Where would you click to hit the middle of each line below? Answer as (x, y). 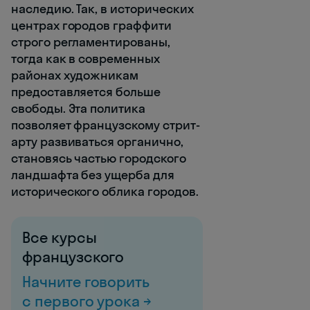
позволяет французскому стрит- (106, 125)
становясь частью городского (99, 158)
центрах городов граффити (91, 25)
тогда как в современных (85, 58)
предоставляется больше (86, 91)
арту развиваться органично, (97, 141)
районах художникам (75, 75)
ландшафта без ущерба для (93, 174)
